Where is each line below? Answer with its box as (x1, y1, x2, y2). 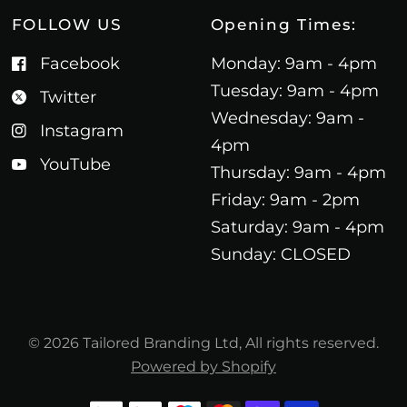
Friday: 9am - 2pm (210, 189, 360, 210)
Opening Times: (210, 15, 358, 34)
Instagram (39, 120, 124, 141)
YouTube (39, 154, 111, 174)
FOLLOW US (11, 15, 123, 34)
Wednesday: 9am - (210, 107, 364, 128)
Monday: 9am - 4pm (210, 53, 377, 74)
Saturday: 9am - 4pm (210, 216, 384, 237)
